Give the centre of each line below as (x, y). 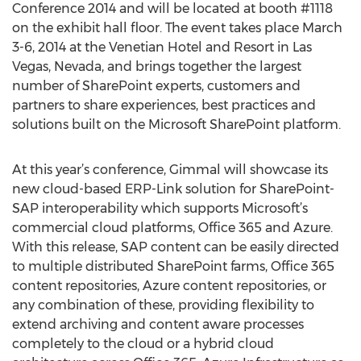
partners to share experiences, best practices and (164, 105)
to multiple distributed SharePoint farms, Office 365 (173, 266)
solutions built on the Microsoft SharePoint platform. (176, 124)
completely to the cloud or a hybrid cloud (143, 344)
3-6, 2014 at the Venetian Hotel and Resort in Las (162, 47)
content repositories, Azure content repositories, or (169, 286)
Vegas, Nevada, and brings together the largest (157, 66)
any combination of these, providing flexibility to (163, 305)
